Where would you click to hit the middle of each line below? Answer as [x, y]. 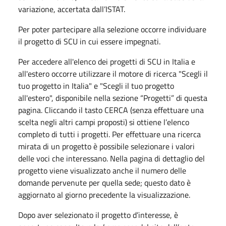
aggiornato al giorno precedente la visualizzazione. [104, 194]
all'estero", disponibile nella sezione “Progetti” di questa [113, 98]
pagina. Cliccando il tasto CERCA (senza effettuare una [111, 110]
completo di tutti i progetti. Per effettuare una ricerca [109, 134]
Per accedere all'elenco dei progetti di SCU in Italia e [107, 61]
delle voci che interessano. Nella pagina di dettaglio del [111, 158]
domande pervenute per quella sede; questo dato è [104, 182]
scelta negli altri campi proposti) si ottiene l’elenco [104, 122]
